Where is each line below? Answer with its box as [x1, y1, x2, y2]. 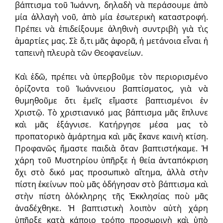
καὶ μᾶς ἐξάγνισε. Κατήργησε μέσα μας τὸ [15, 119, 208, 130]
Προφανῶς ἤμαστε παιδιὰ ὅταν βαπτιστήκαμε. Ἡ [15, 143, 208, 154]
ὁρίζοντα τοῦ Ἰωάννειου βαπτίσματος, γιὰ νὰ [15, 83, 208, 95]
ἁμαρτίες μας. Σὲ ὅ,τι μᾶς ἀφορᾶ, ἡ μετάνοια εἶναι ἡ [15, 35, 208, 47]
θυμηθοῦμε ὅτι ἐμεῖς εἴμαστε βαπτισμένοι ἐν [15, 95, 208, 107]
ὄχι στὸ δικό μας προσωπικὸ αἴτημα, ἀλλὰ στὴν [15, 167, 208, 178]
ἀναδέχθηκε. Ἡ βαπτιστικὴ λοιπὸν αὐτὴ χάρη [15, 203, 208, 214]
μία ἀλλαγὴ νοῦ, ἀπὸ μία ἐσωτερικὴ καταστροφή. [15, 11, 208, 23]
